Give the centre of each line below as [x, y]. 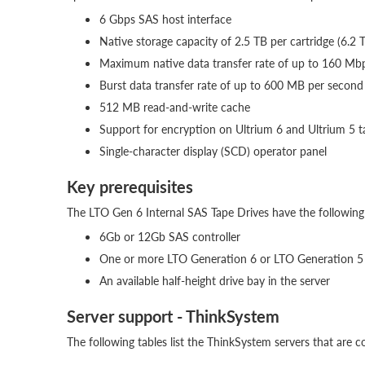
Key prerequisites [130, 187]
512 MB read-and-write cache [175, 107]
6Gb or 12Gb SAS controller [170, 236]
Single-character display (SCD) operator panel [213, 151]
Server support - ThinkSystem [173, 316]
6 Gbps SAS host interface [165, 19]
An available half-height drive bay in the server [215, 280]
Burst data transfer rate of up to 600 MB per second [231, 85]
